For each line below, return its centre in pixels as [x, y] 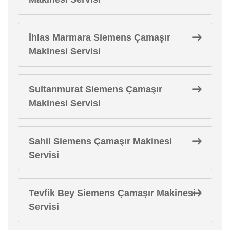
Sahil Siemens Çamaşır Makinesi [100, 141]
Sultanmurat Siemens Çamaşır [95, 89]
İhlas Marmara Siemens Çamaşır [100, 37]
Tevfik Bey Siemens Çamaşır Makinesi [112, 193]
